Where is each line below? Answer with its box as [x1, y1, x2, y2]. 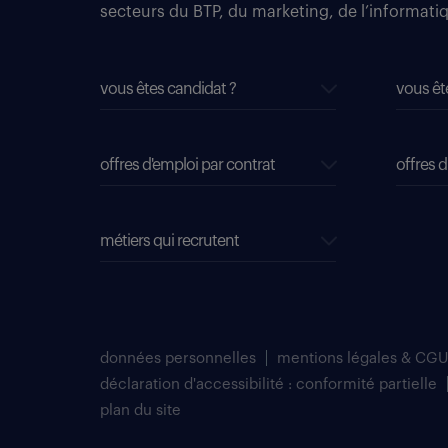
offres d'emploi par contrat [100, 157, 275, 173]
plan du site [100, 403, 181, 418]
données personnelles [100, 351, 256, 366]
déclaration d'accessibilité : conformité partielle [100, 377, 437, 392]
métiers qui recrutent [100, 233, 239, 249]
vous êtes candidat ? [100, 81, 236, 97]
